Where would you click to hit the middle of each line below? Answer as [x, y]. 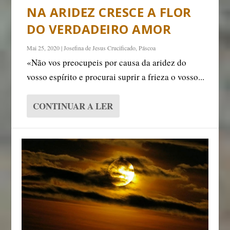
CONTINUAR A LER [73, 106]
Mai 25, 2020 [43, 47]
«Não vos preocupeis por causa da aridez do [107, 62]
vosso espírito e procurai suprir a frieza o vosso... [116, 76]
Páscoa [147, 47]
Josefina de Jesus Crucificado [100, 47]
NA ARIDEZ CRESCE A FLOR [109, 12]
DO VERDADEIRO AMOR [99, 29]
